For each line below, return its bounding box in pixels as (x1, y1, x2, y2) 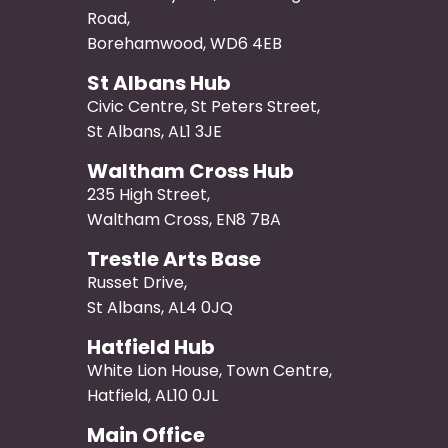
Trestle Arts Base (87, 244, 262, 273)
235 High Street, (87, 182, 215, 206)
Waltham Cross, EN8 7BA (87, 207, 282, 231)
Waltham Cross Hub (87, 156, 295, 185)
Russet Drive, (87, 270, 188, 294)
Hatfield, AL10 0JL (87, 383, 219, 407)
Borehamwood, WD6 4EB (87, 31, 283, 55)
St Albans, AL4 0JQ (87, 295, 234, 319)
